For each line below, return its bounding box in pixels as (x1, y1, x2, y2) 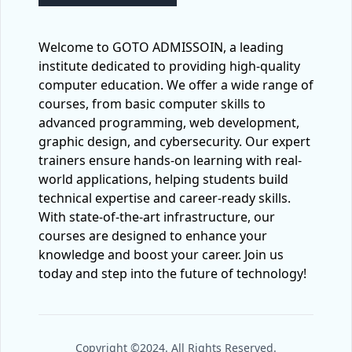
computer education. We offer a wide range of (38, 76, 313, 93)
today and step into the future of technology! (38, 265, 306, 282)
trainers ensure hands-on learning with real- (38, 152, 302, 169)
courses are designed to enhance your (38, 227, 267, 244)
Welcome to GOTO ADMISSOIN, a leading (38, 38, 284, 56)
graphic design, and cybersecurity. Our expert (38, 133, 310, 150)
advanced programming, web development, (38, 114, 299, 131)
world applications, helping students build (38, 170, 288, 188)
